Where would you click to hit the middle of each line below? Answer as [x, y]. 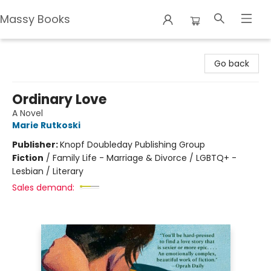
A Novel [28, 113]
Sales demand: [43, 188]
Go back [232, 64]
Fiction [28, 158]
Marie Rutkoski [46, 125]
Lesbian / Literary [48, 171]
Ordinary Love [59, 100]
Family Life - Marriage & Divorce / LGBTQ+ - [145, 158]
